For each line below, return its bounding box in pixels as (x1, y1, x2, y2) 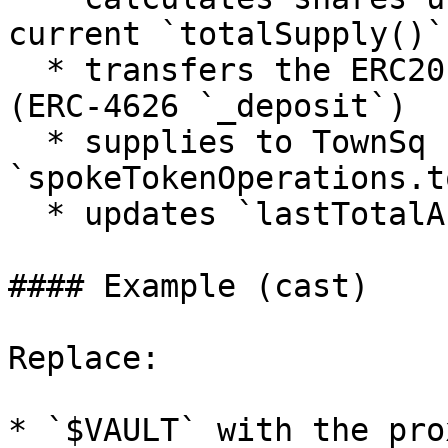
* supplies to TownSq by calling (8, 124, 46, 160)
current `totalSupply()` (8, 16, 445, 52)
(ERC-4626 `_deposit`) (8, 88, 407, 124)
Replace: (8, 340, 160, 376)
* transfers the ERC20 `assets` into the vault (8, 52, 46, 88)
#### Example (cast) (8, 268, 369, 304)
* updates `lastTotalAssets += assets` (8, 196, 46, 232)
